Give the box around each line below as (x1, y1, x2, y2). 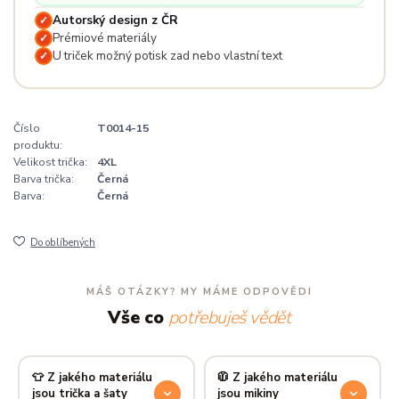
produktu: (13, 138, 62, 153)
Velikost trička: (13, 155, 87, 170)
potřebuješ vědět (167, 305, 291, 330)
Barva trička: (13, 172, 74, 187)
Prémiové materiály (52, 28, 157, 46)
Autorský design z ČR (52, 11, 178, 28)
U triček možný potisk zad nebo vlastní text (52, 46, 282, 64)
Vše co (108, 305, 168, 330)
